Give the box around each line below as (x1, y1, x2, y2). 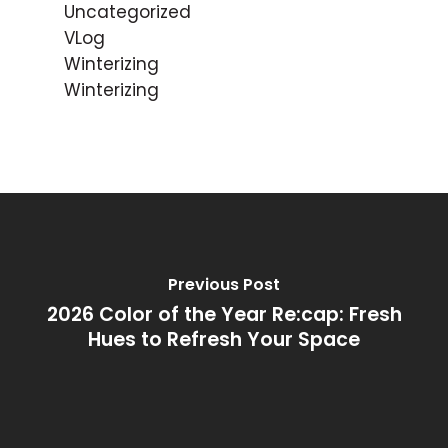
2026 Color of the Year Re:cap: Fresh (46, 301, 402, 329)
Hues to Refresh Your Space (88, 326, 360, 354)
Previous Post (168, 273, 280, 297)
